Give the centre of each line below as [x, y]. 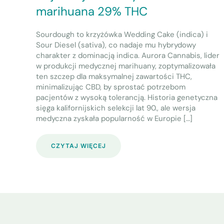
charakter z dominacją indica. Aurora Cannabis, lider [128, 55]
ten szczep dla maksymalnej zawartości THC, [114, 76]
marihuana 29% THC [92, 11]
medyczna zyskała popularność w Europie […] [114, 118]
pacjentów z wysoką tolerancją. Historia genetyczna [127, 97]
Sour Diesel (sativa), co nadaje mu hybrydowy [116, 45]
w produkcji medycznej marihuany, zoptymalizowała [126, 66]
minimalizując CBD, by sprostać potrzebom [111, 87]
